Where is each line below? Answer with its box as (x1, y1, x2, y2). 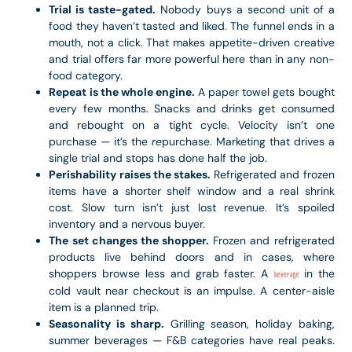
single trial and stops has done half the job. (49, 150, 268, 165)
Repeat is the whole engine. (49, 84, 195, 99)
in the (299, 266, 335, 280)
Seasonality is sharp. (49, 316, 164, 331)
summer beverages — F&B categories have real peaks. (49, 332, 335, 347)
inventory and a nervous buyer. (49, 216, 206, 231)
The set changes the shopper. (49, 233, 210, 247)
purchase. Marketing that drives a (162, 134, 335, 148)
